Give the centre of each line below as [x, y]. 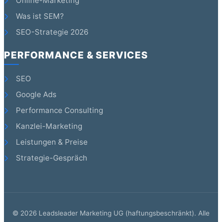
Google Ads [35, 95]
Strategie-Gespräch [51, 158]
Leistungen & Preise [51, 142]
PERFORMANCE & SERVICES [76, 55]
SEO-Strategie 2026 [51, 32]
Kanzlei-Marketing [48, 126]
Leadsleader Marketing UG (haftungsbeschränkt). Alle [123, 213]
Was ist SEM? [39, 16]
